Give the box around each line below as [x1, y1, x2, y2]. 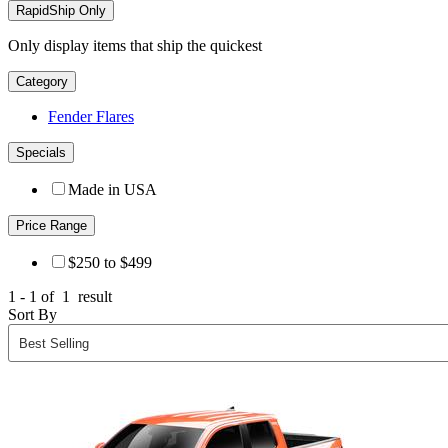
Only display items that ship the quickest [8, 37, 262, 55]
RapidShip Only [16, 3, 106, 19]
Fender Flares [48, 108, 134, 126]
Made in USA [68, 181, 157, 199]
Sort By [8, 306, 57, 324]
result [74, 288, 112, 306]
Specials [16, 145, 66, 161]
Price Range [16, 218, 87, 234]
